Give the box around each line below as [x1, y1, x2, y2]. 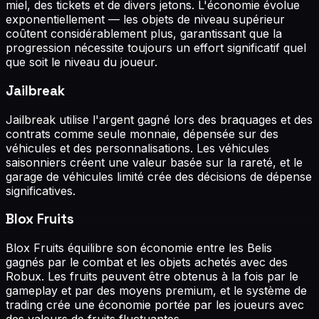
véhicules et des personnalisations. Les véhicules [6, 140, 269, 155]
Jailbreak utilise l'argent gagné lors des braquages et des [6, 112, 313, 127]
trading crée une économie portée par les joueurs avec [6, 297, 304, 312]
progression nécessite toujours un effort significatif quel [6, 41, 306, 56]
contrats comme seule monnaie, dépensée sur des [6, 126, 278, 141]
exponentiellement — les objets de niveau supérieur [6, 12, 285, 27]
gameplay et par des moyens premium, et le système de [6, 283, 307, 298]
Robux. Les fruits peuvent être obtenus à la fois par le [6, 268, 298, 283]
